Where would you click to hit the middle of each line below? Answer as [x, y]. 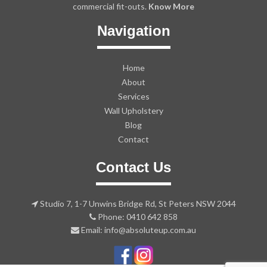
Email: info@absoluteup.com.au [138, 229]
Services [133, 96]
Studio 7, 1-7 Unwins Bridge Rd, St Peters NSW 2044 [137, 203]
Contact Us [133, 167]
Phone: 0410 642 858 [137, 216]
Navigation [133, 30]
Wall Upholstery [133, 110]
